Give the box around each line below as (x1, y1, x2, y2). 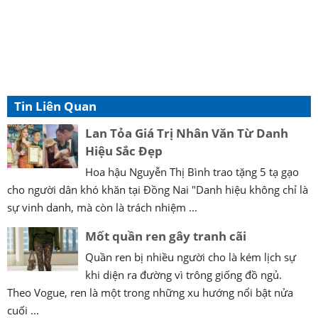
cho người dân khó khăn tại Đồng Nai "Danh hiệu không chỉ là (7, 182, 308, 197)
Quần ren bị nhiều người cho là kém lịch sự (85, 250, 296, 265)
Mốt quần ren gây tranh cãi (85, 228, 246, 245)
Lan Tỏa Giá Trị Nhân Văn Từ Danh (85, 125, 288, 142)
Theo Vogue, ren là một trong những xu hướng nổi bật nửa (7, 285, 293, 300)
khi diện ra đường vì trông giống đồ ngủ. (85, 268, 282, 283)
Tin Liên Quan (14, 98, 97, 115)
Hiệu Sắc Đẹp (85, 143, 163, 160)
